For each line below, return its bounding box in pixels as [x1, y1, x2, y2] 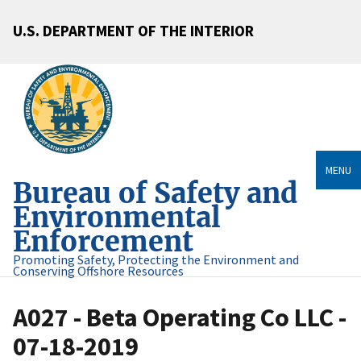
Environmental [13, 200, 221, 235]
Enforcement [13, 224, 193, 259]
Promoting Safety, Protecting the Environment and [13, 251, 299, 268]
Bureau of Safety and [13, 176, 297, 211]
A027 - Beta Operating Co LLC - [13, 301, 346, 334]
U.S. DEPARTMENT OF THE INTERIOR [13, 20, 254, 40]
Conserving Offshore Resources [13, 263, 184, 280]
